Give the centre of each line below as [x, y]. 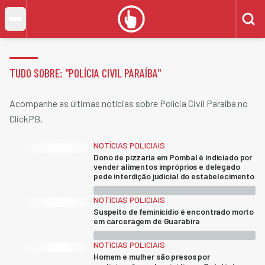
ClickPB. [26, 119]
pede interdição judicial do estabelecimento [174, 176]
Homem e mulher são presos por [152, 256]
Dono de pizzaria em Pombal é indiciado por [173, 157]
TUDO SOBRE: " [39, 73]
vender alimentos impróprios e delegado [167, 167]
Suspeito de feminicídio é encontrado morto [174, 211]
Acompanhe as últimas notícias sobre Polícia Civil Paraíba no [129, 103]
